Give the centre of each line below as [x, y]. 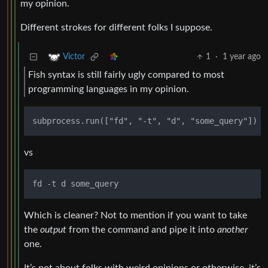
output [53, 230]
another [232, 230]
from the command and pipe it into [142, 230]
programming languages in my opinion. [109, 89]
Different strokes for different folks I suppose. [116, 28]
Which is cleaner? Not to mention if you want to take [135, 216]
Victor [74, 57]
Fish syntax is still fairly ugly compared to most [126, 74]
